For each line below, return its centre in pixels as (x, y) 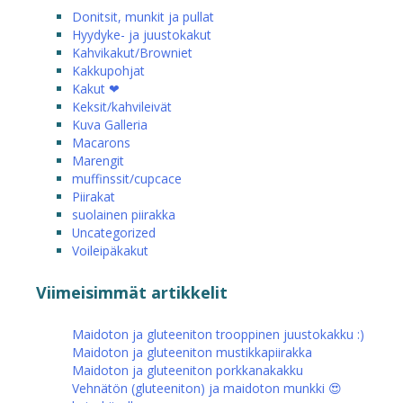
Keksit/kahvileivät (122, 106)
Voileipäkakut (110, 250)
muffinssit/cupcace (127, 178)
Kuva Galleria (110, 124)
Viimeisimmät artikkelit (132, 292)
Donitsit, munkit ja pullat (143, 16)
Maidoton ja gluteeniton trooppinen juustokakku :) (218, 334)
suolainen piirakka (124, 214)
